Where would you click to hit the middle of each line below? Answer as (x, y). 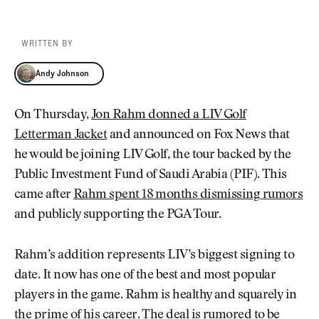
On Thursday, (53, 116)
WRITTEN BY (47, 43)
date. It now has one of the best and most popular (145, 275)
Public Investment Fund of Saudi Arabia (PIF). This (151, 176)
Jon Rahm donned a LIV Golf (168, 116)
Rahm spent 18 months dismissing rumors (188, 195)
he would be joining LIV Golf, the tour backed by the (153, 156)
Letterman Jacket (61, 136)
